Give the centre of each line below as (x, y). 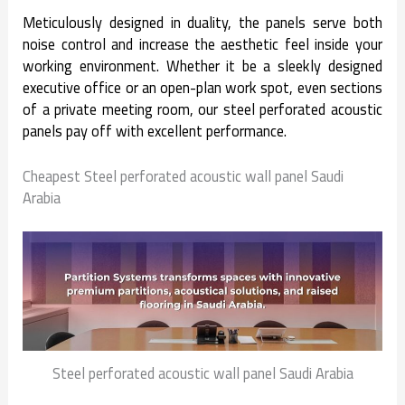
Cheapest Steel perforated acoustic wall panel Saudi (184, 176)
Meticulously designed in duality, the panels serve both (202, 22)
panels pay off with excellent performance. (155, 131)
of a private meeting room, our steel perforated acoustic (202, 109)
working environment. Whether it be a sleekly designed (202, 66)
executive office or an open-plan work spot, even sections (202, 87)
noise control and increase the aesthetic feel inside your (202, 44)
